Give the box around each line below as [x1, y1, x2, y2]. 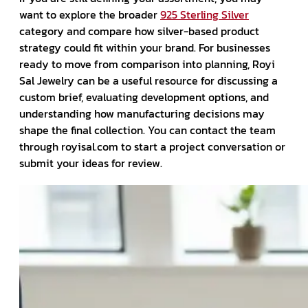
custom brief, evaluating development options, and [19, 88, 269, 105]
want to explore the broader [19, 5, 160, 23]
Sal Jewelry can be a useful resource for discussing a [19, 71, 278, 89]
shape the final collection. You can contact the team [19, 121, 276, 138]
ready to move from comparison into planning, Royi [19, 55, 275, 72]
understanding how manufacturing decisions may [19, 104, 265, 122]
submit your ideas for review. [19, 154, 162, 171]
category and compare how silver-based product [19, 22, 259, 39]
